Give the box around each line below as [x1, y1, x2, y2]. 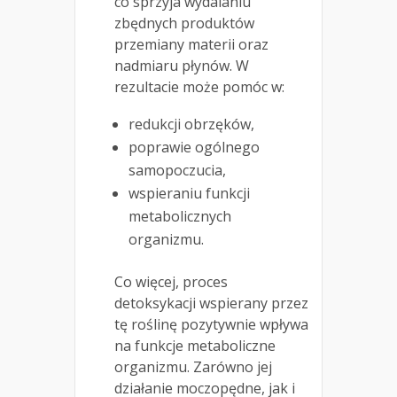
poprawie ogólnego [128, 136, 260, 157]
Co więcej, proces [114, 271, 228, 292]
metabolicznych [128, 206, 231, 226]
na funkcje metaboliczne [114, 335, 276, 355]
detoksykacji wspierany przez [114, 292, 308, 313]
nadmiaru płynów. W [114, 55, 249, 75]
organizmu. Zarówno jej [114, 356, 272, 377]
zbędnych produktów [114, 12, 254, 33]
